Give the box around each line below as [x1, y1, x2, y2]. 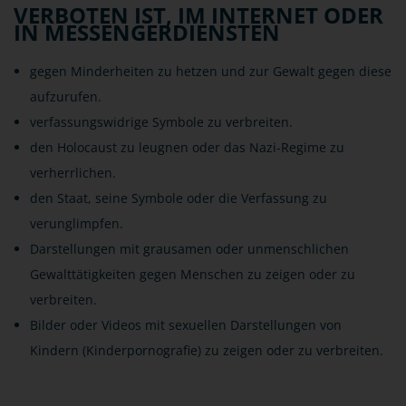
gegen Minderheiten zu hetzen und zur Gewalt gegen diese [30, 63, 391, 80]
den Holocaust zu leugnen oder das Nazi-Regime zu [30, 139, 344, 156]
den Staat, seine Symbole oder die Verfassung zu [30, 189, 327, 207]
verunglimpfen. [30, 215, 123, 232]
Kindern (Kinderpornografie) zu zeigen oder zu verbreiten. [30, 342, 383, 359]
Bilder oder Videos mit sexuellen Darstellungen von [30, 316, 342, 333]
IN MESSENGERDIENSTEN [14, 17, 280, 47]
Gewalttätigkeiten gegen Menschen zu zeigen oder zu [30, 266, 355, 283]
